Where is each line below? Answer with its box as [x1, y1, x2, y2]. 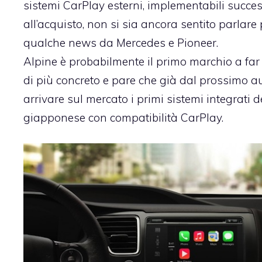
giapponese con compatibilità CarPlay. [23, 110, 223, 125]
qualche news [23, 35, 99, 50]
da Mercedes [99, 35, 166, 50]
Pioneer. [177, 35, 218, 50]
